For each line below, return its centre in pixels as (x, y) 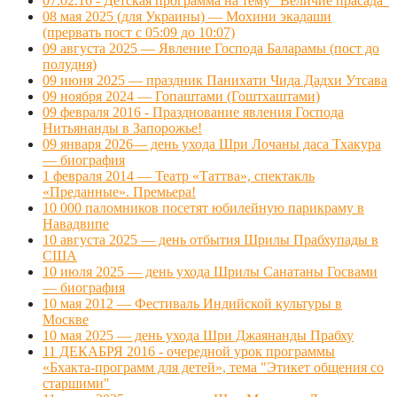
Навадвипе (76, 224)
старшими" (76, 384)
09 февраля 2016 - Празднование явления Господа (193, 113)
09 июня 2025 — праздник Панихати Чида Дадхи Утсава (215, 81)
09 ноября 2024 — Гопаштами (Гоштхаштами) (181, 97)
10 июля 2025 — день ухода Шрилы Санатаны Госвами (210, 272)
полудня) (70, 65)
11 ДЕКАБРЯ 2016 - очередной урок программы (189, 352)
